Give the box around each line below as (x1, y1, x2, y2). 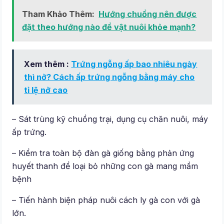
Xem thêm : (24, 59, 71, 69)
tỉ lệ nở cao (24, 85, 68, 95)
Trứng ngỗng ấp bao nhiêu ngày (71, 59, 197, 69)
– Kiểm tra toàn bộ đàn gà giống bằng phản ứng (12, 148, 194, 158)
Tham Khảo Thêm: (22, 9, 95, 19)
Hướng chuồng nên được (98, 9, 197, 19)
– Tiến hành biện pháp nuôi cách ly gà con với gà (12, 195, 200, 205)
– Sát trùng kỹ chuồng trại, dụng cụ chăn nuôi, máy (12, 114, 208, 124)
